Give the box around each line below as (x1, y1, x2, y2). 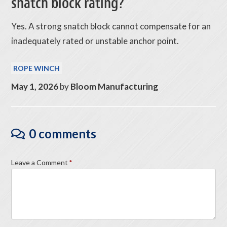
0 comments (29, 126, 97, 141)
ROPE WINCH (13, 64, 60, 73)
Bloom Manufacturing (70, 81, 159, 92)
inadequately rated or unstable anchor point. (11, 35, 179, 47)
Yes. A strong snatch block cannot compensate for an (11, 21, 211, 32)
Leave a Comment (11, 158, 68, 167)
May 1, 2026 (11, 81, 59, 92)
